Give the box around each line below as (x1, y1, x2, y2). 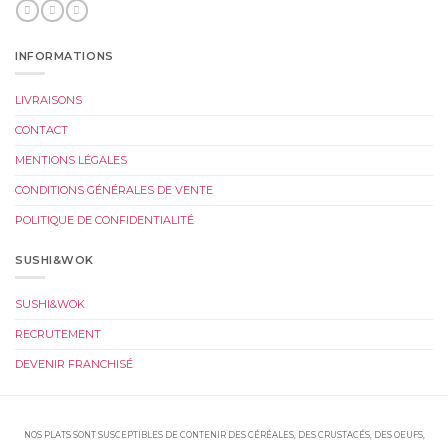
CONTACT (15, 123, 68, 138)
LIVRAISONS (15, 93, 82, 108)
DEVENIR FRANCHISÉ (15, 356, 133, 371)
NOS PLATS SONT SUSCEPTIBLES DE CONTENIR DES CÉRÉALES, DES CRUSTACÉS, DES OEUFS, (23, 430, 425, 441)
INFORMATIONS (15, 48, 114, 63)
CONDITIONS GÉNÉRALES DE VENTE (15, 183, 213, 198)
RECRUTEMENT (15, 326, 101, 341)
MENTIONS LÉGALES (15, 153, 127, 168)
